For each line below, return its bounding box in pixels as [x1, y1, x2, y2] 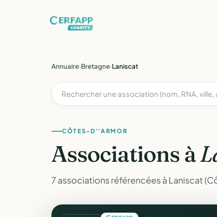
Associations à [51, 140, 201, 168]
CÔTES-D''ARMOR [62, 127, 128, 135]
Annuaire [51, 62, 79, 70]
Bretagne [81, 62, 110, 70]
